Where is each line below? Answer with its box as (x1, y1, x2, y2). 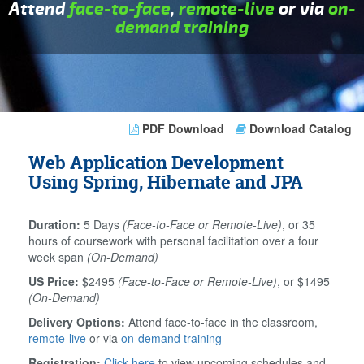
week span (28, 249, 87, 265)
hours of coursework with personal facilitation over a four (28, 232, 318, 249)
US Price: (28, 273, 79, 289)
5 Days (84, 216, 123, 232)
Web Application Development (28, 150, 284, 175)
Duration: (28, 216, 84, 232)
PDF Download (139, 120, 227, 136)
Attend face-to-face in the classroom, (125, 314, 318, 330)
